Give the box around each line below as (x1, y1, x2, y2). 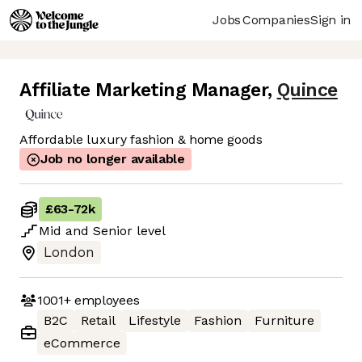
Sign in (310, 11, 351, 27)
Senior (93, 223, 133, 239)
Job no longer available (40, 151, 185, 167)
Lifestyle (128, 313, 181, 329)
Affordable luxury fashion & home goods (19, 132, 263, 148)
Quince (276, 79, 338, 102)
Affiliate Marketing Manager (19, 79, 267, 102)
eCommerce (44, 335, 120, 351)
